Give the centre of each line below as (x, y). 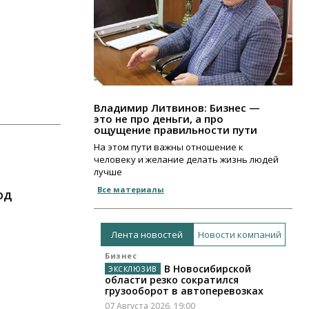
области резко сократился (172, 280)
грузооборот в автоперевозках (184, 291)
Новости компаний (239, 234)
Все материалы (131, 190)
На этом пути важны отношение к (169, 147)
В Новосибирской (207, 269)
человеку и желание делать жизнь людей (186, 160)
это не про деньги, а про (159, 119)
